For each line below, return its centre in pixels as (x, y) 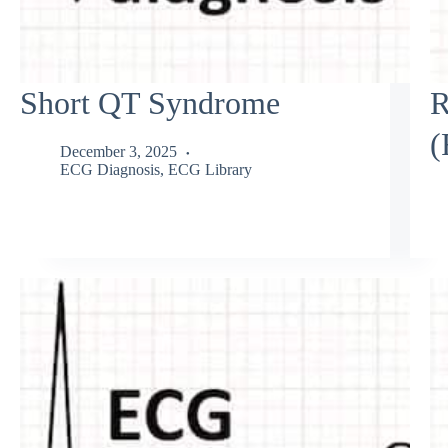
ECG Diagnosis (110, 170)
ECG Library (210, 170)
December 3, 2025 (118, 152)
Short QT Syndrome (150, 102)
